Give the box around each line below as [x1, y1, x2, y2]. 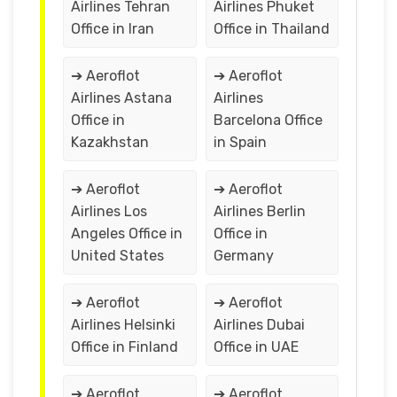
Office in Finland [71, 338, 178, 355]
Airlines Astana [71, 89, 172, 106]
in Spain [213, 133, 267, 151]
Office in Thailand [213, 19, 330, 37]
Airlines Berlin [213, 202, 306, 220]
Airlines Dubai [213, 315, 305, 333]
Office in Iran [71, 19, 154, 37]
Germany [213, 246, 274, 264]
